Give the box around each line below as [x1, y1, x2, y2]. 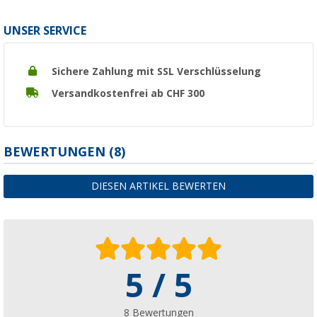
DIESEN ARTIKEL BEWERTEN [91, 180, 226, 192]
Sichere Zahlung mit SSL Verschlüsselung [52, 65, 261, 77]
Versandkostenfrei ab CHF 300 [52, 87, 204, 99]
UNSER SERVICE [4, 23, 86, 38]
